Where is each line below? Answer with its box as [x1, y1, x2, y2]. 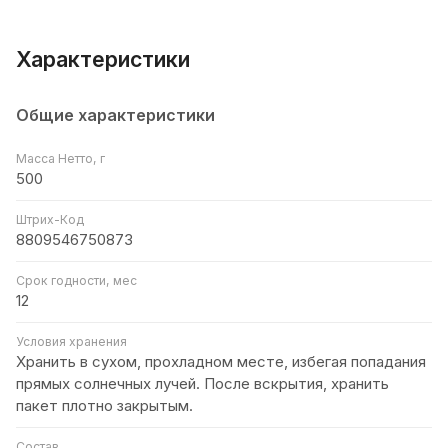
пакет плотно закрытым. [16, 395, 193, 415]
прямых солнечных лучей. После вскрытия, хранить [16, 373, 389, 393]
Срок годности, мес [16, 272, 137, 288]
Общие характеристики [16, 104, 215, 125]
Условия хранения [16, 333, 127, 349]
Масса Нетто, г [16, 150, 105, 166]
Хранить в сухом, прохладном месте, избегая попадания [16, 351, 426, 371]
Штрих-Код [16, 211, 84, 227]
